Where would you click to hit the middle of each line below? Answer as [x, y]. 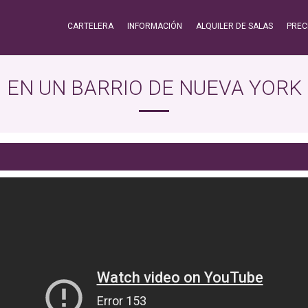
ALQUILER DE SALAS [234, 26]
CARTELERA [90, 26]
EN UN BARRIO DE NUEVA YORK [154, 88]
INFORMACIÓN [155, 26]
